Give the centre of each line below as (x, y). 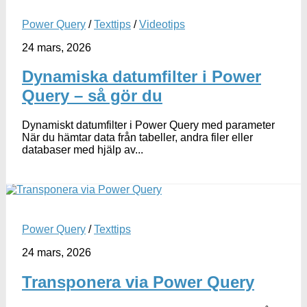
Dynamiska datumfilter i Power (142, 77)
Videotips (162, 24)
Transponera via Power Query (138, 282)
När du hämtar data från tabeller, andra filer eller (137, 138)
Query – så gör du (92, 96)
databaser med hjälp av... (83, 150)
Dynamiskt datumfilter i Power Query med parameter (148, 125)
